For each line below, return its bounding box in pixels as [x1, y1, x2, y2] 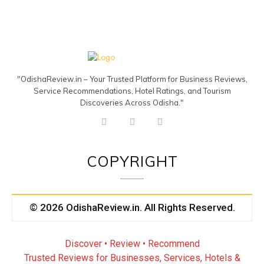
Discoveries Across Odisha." [80, 97, 184, 107]
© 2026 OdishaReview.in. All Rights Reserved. [29, 202, 235, 214]
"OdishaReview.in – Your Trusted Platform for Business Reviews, [16, 74, 247, 84]
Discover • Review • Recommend [64, 238, 200, 250]
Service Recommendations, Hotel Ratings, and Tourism [33, 85, 231, 95]
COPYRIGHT [86, 152, 178, 171]
